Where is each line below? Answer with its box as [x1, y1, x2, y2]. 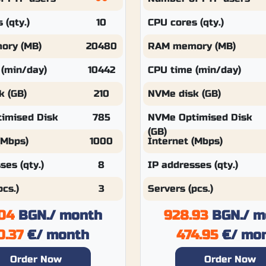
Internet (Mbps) [147, 135, 223, 147]
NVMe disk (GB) [147, 88, 221, 99]
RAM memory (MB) [147, 40, 236, 52]
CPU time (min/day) [147, 64, 241, 75]
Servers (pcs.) [147, 183, 213, 194]
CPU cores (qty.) [147, 17, 224, 28]
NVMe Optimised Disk [147, 112, 252, 123]
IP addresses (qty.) [147, 159, 238, 170]
